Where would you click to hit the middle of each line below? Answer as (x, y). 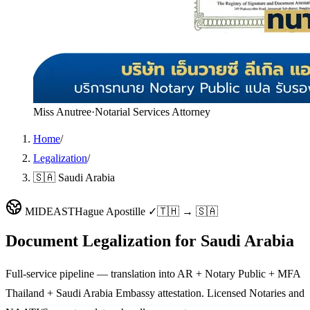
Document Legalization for (103, 240)
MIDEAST (50, 211)
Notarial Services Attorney (153, 112)
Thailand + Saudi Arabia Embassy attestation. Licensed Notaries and (155, 293)
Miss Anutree (62, 112)
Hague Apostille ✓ (116, 211)
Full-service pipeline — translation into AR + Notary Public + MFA (153, 273)
